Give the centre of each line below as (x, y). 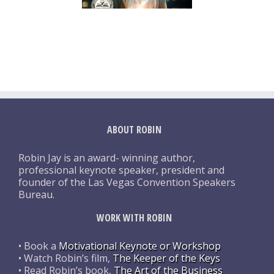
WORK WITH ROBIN (135, 218)
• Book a (39, 246)
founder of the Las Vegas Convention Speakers (127, 183)
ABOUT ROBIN (135, 130)
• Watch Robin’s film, (65, 258)
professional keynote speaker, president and (121, 170)
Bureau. (36, 195)
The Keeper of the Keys (166, 258)
